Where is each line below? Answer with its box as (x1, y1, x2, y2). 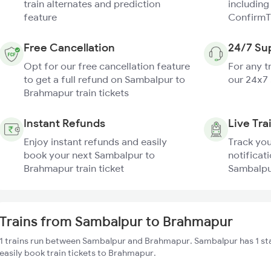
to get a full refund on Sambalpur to (24, 73, 185, 85)
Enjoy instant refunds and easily (24, 135, 167, 148)
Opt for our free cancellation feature (24, 60, 190, 72)
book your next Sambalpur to (24, 149, 155, 161)
